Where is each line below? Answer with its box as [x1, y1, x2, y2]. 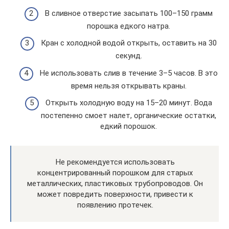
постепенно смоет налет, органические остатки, [41, 111, 216, 120]
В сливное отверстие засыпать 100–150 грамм [44, 8, 213, 18]
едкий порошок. [100, 122, 157, 131]
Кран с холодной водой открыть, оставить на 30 [40, 38, 217, 48]
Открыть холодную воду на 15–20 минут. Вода [45, 98, 212, 107]
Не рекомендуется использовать [55, 157, 175, 167]
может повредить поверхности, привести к [37, 190, 193, 199]
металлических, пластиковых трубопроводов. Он [27, 179, 203, 188]
